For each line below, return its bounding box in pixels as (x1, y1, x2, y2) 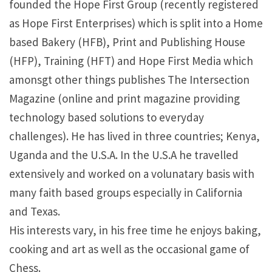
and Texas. (9, 203, 60, 219)
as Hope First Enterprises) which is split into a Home (9, 15, 263, 30)
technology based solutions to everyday (9, 109, 204, 124)
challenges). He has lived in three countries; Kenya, (9, 128, 260, 143)
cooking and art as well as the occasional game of (9, 241, 250, 256)
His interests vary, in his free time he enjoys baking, (9, 222, 261, 237)
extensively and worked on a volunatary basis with (9, 166, 254, 181)
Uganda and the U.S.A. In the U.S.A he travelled (9, 147, 239, 162)
